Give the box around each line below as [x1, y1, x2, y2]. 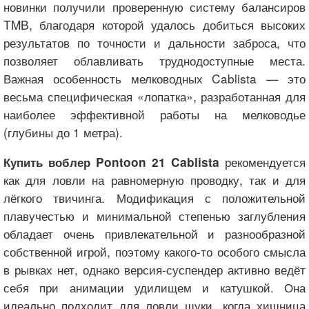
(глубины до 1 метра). [3, 123, 123, 141]
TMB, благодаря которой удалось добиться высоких [3, 15, 306, 33]
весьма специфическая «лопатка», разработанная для [3, 87, 306, 105]
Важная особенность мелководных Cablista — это [3, 69, 306, 87]
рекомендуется [219, 152, 306, 170]
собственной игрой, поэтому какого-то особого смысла [3, 242, 306, 260]
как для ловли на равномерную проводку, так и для [3, 170, 306, 188]
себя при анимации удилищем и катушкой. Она [3, 278, 306, 296]
